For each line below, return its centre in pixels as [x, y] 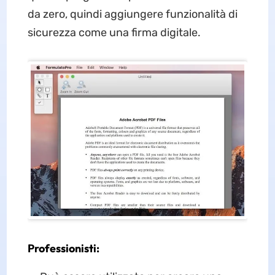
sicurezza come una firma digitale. [114, 33]
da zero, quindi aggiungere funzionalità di [132, 14]
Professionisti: [63, 249]
